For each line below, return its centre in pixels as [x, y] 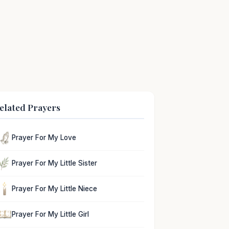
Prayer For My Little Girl [51, 214]
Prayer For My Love [44, 138]
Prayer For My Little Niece [55, 188]
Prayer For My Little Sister [55, 163]
